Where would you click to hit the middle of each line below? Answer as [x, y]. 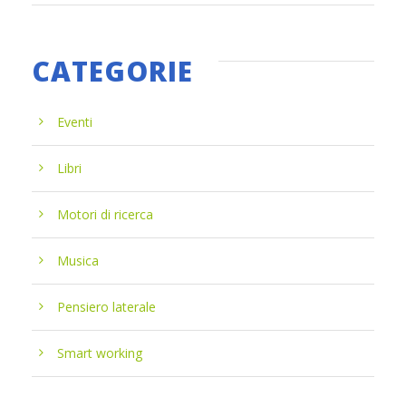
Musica [78, 261]
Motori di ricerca [105, 214]
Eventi [75, 122]
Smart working [100, 353]
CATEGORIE [112, 71]
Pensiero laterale [106, 307]
